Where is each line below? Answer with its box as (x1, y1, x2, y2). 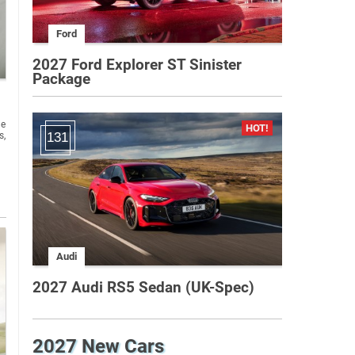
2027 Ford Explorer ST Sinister (32, 55, 242, 74)
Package (32, 69, 90, 88)
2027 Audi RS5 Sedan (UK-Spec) (32, 277, 254, 296)
